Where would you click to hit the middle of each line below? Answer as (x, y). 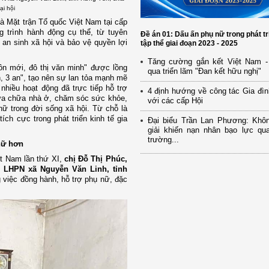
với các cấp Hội (175, 101)
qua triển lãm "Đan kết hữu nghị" (204, 71)
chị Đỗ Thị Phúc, (94, 159)
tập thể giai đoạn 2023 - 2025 (189, 44)
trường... (163, 140)
